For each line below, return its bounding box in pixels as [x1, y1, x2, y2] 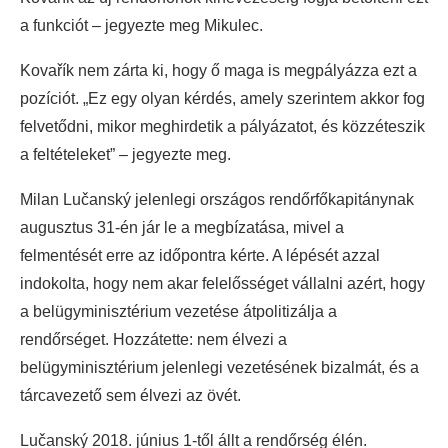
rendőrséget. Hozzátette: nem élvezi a [20, 331, 287, 349]
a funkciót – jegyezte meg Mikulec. [20, 17, 263, 35]
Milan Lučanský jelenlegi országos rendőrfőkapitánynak [20, 191, 414, 209]
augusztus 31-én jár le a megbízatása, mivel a [20, 219, 344, 237]
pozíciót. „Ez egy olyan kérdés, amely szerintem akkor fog [20, 90, 425, 108]
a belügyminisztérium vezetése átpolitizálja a [20, 303, 337, 321]
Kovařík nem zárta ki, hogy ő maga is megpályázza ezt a [20, 62, 417, 80]
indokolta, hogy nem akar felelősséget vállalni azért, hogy [20, 275, 425, 293]
